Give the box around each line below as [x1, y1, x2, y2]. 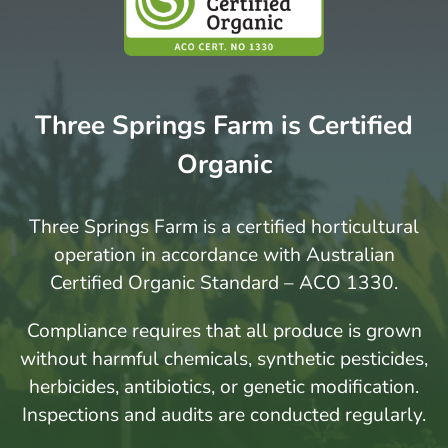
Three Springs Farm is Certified [35, 107, 413, 144]
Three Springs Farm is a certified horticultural [29, 214, 419, 241]
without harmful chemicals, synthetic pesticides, [20, 346, 428, 373]
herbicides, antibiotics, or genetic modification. [29, 374, 419, 401]
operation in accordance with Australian [53, 242, 395, 269]
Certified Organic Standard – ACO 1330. [50, 270, 398, 297]
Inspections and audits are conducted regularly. [22, 402, 426, 429]
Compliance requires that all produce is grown [26, 318, 422, 345]
